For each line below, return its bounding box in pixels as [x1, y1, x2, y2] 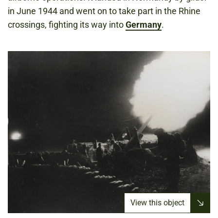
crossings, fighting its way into [8, 19, 126, 30]
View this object [130, 198, 184, 207]
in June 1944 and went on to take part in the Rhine [8, 6, 200, 17]
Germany [126, 19, 162, 30]
